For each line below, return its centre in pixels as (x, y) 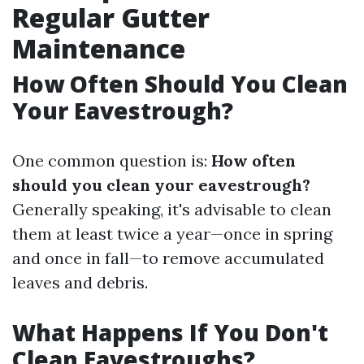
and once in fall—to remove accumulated (168, 258)
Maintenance (99, 48)
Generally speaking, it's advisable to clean (172, 209)
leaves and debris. (80, 282)
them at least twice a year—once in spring (172, 234)
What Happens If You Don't (170, 332)
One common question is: (112, 160)
